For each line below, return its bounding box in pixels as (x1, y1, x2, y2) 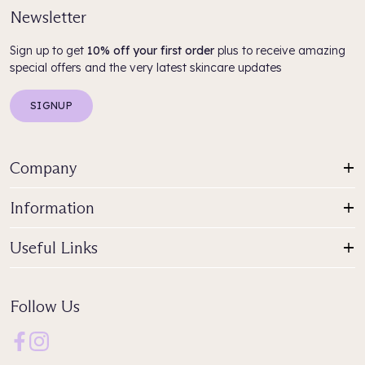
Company (10, 158, 77, 178)
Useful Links (10, 238, 98, 257)
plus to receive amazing (214, 43, 345, 58)
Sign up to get (10, 43, 87, 58)
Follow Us (10, 297, 80, 316)
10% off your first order (87, 43, 214, 58)
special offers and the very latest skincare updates (10, 60, 282, 75)
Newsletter (10, 7, 86, 27)
